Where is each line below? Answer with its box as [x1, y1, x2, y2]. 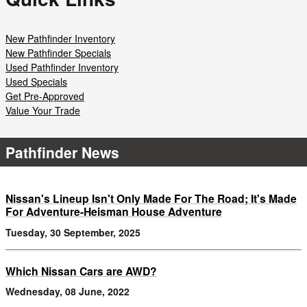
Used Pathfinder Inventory [5, 60, 119, 75]
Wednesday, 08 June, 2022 [5, 284, 130, 299]
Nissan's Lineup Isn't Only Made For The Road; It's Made [5, 191, 297, 207]
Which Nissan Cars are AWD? [5, 262, 157, 279]
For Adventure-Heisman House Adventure [5, 204, 222, 220]
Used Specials [5, 75, 67, 89]
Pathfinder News [5, 142, 119, 163]
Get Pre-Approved [5, 89, 84, 103]
